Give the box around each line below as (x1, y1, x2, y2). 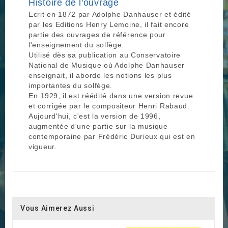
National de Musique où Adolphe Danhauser (28, 61, 185, 70)
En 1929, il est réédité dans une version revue (28, 92, 193, 100)
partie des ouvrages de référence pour (28, 31, 166, 39)
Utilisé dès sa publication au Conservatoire (28, 51, 181, 60)
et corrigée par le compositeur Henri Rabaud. (28, 102, 190, 110)
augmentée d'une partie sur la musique (28, 122, 168, 131)
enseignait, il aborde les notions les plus (28, 71, 172, 80)
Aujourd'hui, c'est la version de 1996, (28, 112, 161, 121)
